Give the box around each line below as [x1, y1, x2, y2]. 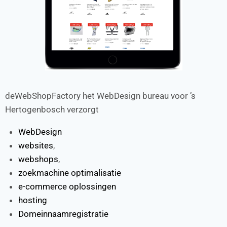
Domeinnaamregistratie [18, 208, 108, 219]
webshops [18, 154, 58, 164]
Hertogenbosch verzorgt [5, 104, 101, 115]
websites [18, 140, 53, 150]
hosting [18, 195, 47, 205]
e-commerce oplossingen [18, 181, 116, 192]
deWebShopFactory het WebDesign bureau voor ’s [5, 90, 196, 101]
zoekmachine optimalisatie [18, 167, 121, 178]
